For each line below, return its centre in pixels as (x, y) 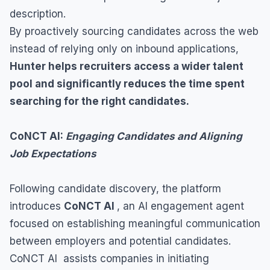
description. (38, 14)
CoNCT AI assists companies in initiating (109, 259)
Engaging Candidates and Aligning (154, 137)
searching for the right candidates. (99, 102)
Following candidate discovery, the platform (115, 189)
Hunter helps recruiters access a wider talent (127, 67)
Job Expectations (53, 154)
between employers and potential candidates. (120, 241)
